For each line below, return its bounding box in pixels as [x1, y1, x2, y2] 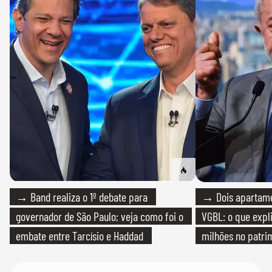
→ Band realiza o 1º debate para [16, 189, 148, 204]
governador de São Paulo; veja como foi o [16, 209, 183, 223]
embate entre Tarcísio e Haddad [16, 228, 143, 243]
